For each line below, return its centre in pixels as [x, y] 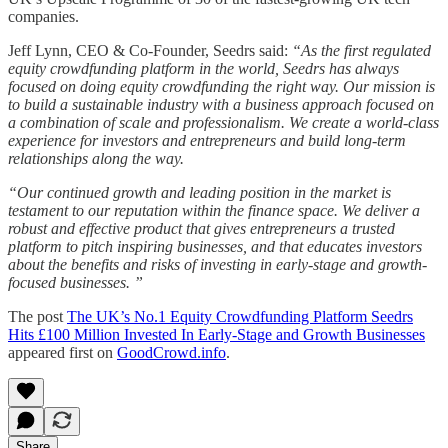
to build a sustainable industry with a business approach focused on [221, 104]
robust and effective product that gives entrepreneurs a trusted [201, 228]
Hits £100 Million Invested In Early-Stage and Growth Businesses [216, 334]
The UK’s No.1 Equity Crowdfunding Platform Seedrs [240, 316]
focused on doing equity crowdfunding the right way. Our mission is [221, 86]
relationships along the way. [96, 158]
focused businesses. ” [75, 282]
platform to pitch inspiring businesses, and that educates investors [215, 246]
